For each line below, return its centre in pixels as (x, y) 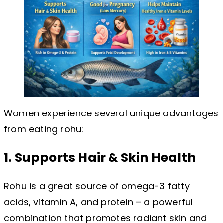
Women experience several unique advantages (111, 113)
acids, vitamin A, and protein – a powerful (99, 202)
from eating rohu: (44, 129)
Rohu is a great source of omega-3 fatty (97, 186)
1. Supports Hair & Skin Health (100, 158)
